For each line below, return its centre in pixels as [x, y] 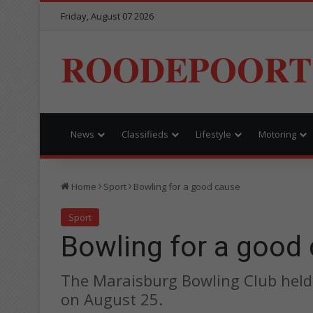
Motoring [277, 134]
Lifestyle [213, 134]
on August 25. [112, 299]
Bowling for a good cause [187, 186]
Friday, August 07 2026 [107, 16]
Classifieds [145, 134]
